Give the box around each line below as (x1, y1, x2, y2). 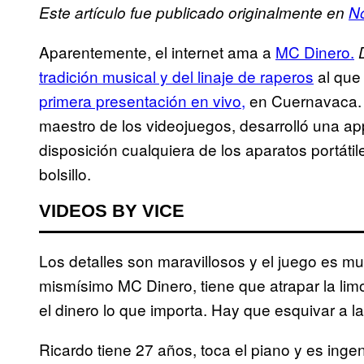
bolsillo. (39, 162, 91, 185)
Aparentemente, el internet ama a (39, 41, 275, 63)
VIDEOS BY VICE (39, 201, 184, 222)
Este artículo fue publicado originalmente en (39, 2, 349, 24)
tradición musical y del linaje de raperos (39, 65, 314, 88)
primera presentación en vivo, (39, 89, 245, 112)
